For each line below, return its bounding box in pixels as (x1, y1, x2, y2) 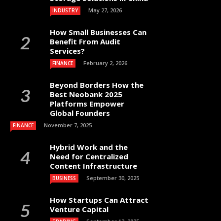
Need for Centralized (50, 151, 128, 161)
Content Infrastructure (50, 161, 137, 171)
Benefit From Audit (50, 37, 120, 46)
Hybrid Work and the (50, 142, 128, 152)
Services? (50, 46, 85, 56)
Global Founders (50, 108, 110, 118)
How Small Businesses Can (50, 27, 147, 37)
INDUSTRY (52, 7, 78, 14)
